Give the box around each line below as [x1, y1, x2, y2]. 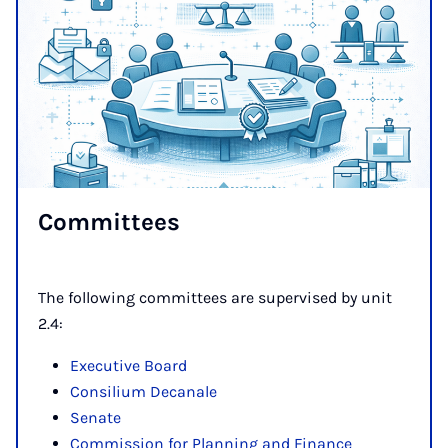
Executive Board [70, 355, 187, 375]
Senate [70, 407, 121, 427]
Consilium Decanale [70, 381, 217, 401]
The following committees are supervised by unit [38, 287, 392, 307]
